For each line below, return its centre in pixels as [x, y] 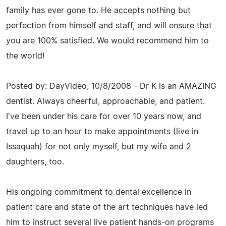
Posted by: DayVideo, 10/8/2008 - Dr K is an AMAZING [111, 86]
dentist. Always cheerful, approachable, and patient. [105, 101]
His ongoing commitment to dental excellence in [99, 192]
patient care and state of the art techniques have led [107, 207]
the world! [25, 56]
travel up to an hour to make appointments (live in [102, 131]
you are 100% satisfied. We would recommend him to [107, 41]
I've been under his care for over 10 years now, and [104, 116]
